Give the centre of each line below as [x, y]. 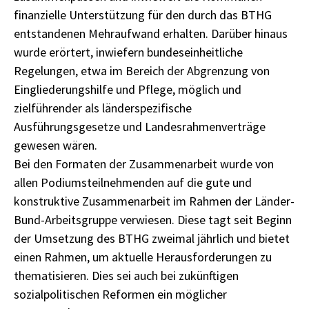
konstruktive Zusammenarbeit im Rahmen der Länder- [154, 201]
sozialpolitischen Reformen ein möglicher [120, 294]
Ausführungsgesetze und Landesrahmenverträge [140, 127]
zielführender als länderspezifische [103, 108]
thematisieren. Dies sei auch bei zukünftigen [126, 276]
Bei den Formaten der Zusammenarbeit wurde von [144, 164]
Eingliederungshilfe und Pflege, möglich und [128, 89]
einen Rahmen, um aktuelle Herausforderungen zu [143, 257]
